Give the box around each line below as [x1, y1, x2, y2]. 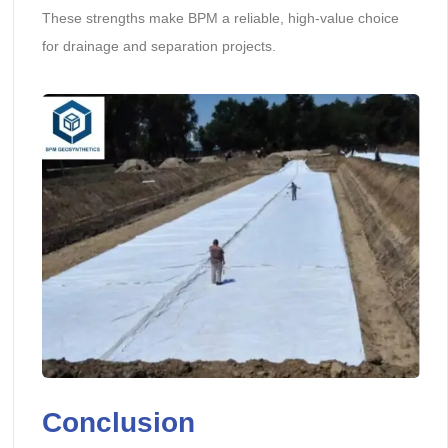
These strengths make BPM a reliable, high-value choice [41, 9, 399, 26]
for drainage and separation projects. [41, 37, 276, 54]
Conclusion [41, 406, 195, 438]
